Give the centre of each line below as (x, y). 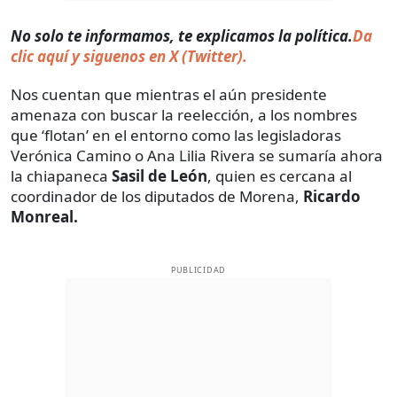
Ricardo (332, 196)
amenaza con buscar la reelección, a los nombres (184, 114)
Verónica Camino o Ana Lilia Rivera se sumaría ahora (197, 155)
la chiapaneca (59, 175)
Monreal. (44, 216)
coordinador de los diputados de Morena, (157, 196)
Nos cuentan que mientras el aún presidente (169, 94)
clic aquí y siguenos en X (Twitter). (129, 56)
